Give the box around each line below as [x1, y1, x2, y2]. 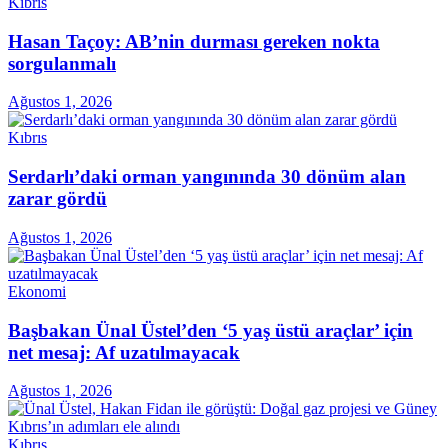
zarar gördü [8, 188, 107, 210]
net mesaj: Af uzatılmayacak [8, 341, 240, 363]
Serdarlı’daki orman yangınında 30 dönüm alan [8, 166, 406, 188]
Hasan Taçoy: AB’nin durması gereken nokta [8, 30, 380, 52]
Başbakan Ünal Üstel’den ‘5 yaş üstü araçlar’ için [8, 319, 413, 341]
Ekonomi [8, 282, 66, 300]
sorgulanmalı [8, 52, 116, 74]
